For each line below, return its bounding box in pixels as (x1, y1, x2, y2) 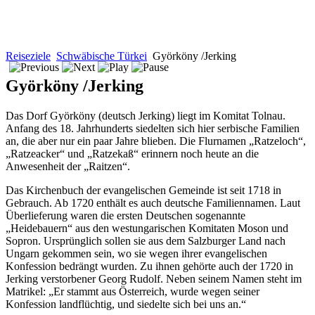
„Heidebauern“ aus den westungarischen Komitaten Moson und (6, 221, 288, 234)
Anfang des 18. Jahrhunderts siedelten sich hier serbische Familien (6, 122, 300, 134)
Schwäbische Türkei (56, 50, 147, 62)
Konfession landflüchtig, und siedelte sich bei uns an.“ (6, 297, 246, 310)
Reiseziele (6, 50, 51, 62)
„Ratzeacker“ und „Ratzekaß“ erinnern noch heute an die (6, 147, 259, 160)
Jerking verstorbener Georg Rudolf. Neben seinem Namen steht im (6, 272, 302, 285)
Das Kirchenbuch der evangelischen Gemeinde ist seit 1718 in (6, 184, 281, 196)
